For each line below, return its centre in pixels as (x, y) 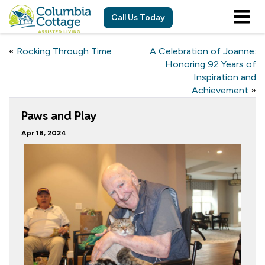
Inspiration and (225, 77)
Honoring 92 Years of (211, 64)
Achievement (220, 90)
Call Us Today (138, 17)
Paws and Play (59, 116)
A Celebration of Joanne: (203, 51)
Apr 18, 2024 (44, 133)
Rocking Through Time (64, 51)
